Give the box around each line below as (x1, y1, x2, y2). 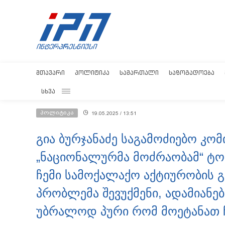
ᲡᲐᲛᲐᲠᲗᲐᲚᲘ (120, 69, 159, 76)
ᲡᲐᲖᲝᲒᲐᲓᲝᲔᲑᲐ (169, 69, 214, 76)
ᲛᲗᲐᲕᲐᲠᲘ (36, 69, 65, 76)
